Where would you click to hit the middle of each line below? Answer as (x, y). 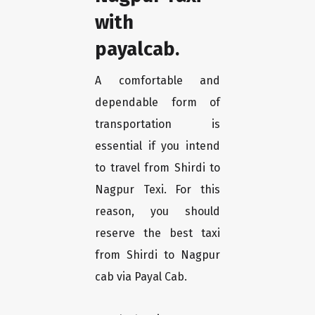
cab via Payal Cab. (141, 277)
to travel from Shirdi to (157, 168)
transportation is (157, 124)
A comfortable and (157, 81)
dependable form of (157, 103)
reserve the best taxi (157, 233)
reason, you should (157, 212)
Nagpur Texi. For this (157, 190)
